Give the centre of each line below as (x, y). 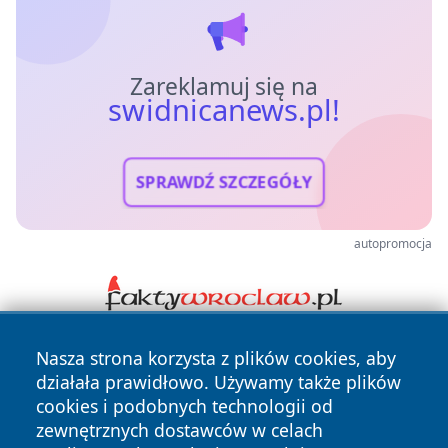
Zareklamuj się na (224, 87)
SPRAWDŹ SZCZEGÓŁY (224, 182)
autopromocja (393, 244)
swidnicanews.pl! (224, 110)
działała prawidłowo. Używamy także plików (218, 382)
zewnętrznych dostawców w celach (179, 430)
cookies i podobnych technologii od (184, 406)
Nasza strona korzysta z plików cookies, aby (216, 358)
